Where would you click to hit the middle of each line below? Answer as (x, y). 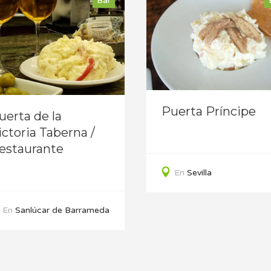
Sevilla (199, 172)
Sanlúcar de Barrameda (62, 210)
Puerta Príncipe (209, 111)
